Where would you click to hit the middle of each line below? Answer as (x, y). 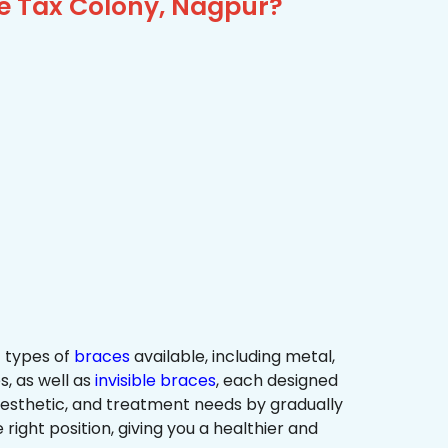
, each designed (277, 381)
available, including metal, (232, 357)
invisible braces (155, 381)
